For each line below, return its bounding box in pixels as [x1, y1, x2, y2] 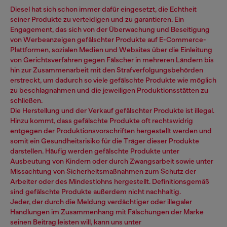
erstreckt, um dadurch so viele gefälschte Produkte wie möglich [10, 76, 216, 85]
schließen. [10, 96, 43, 105]
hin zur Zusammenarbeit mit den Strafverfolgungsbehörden [10, 66, 203, 74]
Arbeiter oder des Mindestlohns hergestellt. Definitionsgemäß [10, 177, 209, 186]
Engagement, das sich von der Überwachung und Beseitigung [10, 25, 210, 34]
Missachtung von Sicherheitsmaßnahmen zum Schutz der [10, 167, 196, 176]
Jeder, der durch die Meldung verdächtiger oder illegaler [10, 198, 192, 206]
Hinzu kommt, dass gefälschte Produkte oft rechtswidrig [10, 117, 193, 125]
